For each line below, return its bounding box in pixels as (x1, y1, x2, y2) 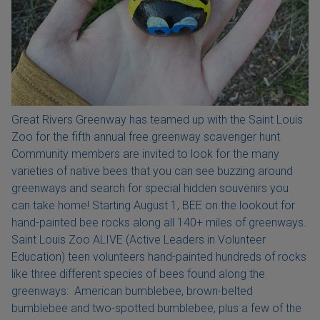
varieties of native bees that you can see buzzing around (11, 164, 293, 178)
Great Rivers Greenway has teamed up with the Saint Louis (11, 112, 303, 126)
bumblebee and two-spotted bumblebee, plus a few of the (11, 301, 301, 315)
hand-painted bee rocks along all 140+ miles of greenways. (11, 215, 306, 229)
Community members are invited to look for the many (11, 146, 279, 161)
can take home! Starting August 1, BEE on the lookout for (11, 198, 295, 212)
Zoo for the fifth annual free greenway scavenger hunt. (11, 129, 283, 144)
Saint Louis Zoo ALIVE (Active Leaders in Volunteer (11, 232, 266, 246)
